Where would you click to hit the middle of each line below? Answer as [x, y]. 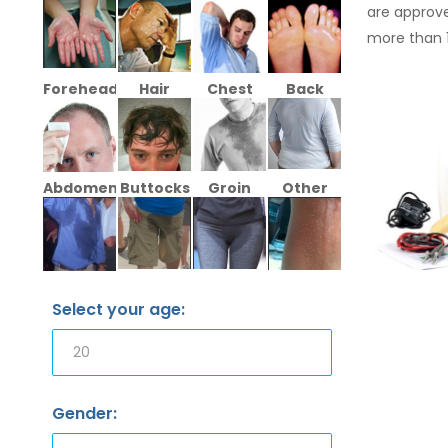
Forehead [80, 88]
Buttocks [154, 187]
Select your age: [118, 309]
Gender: [84, 413]
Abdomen [80, 187]
